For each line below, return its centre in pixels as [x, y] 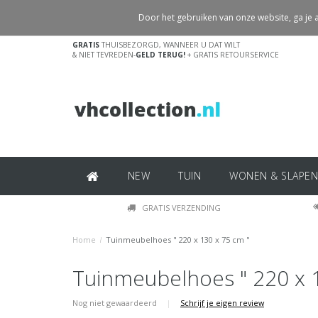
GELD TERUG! [160, 55]
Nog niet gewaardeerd [116, 303]
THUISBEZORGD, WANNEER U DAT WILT [170, 45]
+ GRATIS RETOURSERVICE [232, 55]
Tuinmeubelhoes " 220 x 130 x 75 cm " [178, 240]
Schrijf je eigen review [222, 303]
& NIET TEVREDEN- [104, 55]
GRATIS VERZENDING [181, 208]
